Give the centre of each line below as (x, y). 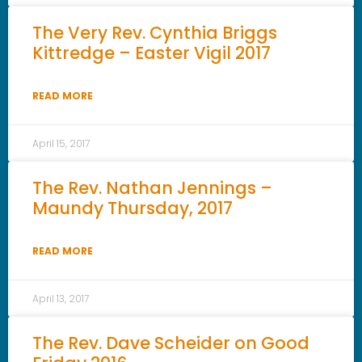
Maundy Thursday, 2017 (133, 208)
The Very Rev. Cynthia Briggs (155, 32)
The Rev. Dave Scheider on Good (171, 343)
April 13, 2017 (61, 298)
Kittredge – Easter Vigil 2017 (152, 53)
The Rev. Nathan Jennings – (152, 187)
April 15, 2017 (61, 143)
